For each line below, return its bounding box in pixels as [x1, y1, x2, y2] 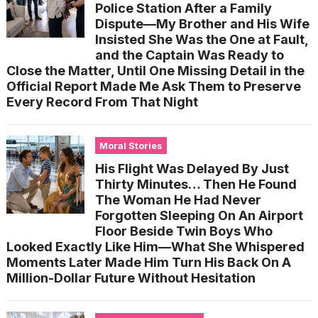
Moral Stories [99, 140, 163, 151]
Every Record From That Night [6, 94, 198, 109]
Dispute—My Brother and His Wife [94, 16, 309, 31]
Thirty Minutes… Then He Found [94, 177, 297, 192]
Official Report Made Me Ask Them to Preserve [6, 79, 301, 94]
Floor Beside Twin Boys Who [94, 224, 273, 238]
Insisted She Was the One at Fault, [94, 32, 309, 47]
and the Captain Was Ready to [94, 48, 284, 62]
